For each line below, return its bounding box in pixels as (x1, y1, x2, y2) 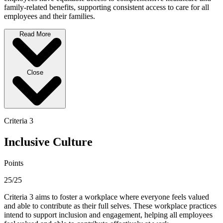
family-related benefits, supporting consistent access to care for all (4, 3, 209, 12)
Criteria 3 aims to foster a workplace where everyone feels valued (4, 193, 209, 202)
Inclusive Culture (4, 135, 93, 149)
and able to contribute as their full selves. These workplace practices (4, 202, 217, 211)
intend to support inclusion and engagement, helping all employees (4, 211, 213, 220)
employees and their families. (4, 12, 95, 21)
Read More (19, 30, 51, 38)
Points (4, 159, 23, 168)
